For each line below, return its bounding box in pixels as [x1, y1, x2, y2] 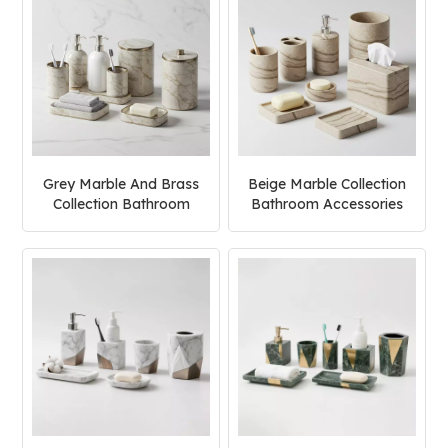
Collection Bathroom [52, 195, 190, 214]
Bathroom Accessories [250, 195, 403, 214]
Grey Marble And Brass [43, 175, 200, 194]
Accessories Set [68, 215, 174, 234]
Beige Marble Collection [247, 175, 406, 194]
